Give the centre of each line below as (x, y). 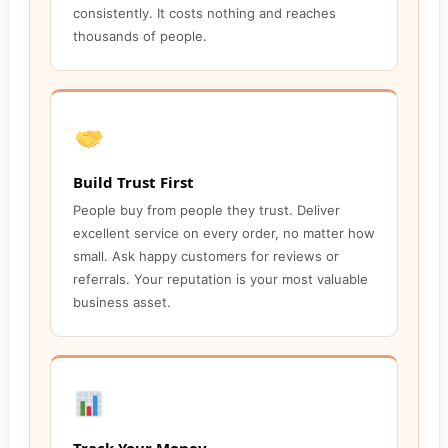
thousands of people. (140, 36)
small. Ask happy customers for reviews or (206, 256)
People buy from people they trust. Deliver (206, 210)
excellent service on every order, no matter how (224, 233)
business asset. (122, 302)
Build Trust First (133, 182)
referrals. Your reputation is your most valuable (220, 279)
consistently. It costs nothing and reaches (204, 13)
